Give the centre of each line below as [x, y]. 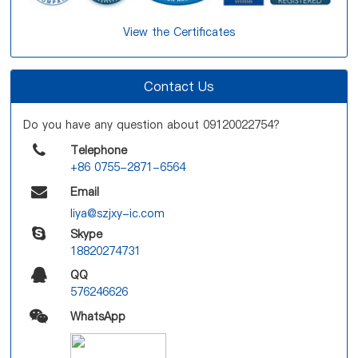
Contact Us [179, 86]
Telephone [98, 150]
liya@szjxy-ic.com [117, 213]
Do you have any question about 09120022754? [152, 124]
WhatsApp [97, 316]
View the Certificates [179, 32]
